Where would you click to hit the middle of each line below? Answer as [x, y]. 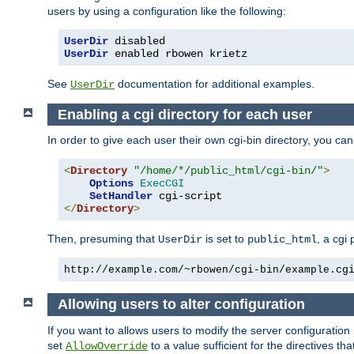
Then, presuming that [103, 239]
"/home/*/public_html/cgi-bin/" [228, 171]
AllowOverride [107, 346]
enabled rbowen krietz [178, 53]
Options [111, 184]
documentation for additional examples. [215, 83]
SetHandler [121, 196]
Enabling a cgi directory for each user [185, 114]
